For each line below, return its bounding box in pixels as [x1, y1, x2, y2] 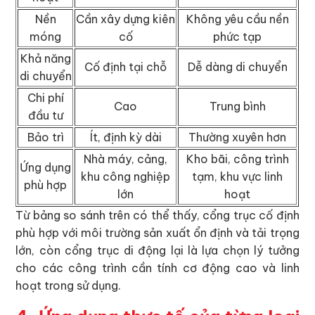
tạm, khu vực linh [192, 169, 283, 184]
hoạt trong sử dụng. [15, 278, 122, 293]
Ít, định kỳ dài [89, 130, 162, 145]
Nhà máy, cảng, [84, 152, 168, 167]
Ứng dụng [20, 160, 72, 175]
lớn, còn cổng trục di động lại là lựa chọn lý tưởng [15, 243, 300, 258]
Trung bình [209, 99, 266, 114]
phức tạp [213, 30, 262, 44]
